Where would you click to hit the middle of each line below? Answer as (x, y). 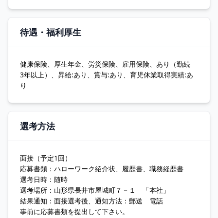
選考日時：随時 (44, 179)
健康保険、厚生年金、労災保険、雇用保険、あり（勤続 (109, 64)
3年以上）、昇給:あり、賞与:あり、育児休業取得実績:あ (107, 75)
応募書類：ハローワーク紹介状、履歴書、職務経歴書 (102, 169)
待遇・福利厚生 (51, 32)
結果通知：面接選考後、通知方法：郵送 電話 (91, 201)
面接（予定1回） (46, 158)
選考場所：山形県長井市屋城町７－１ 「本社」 (95, 190)
